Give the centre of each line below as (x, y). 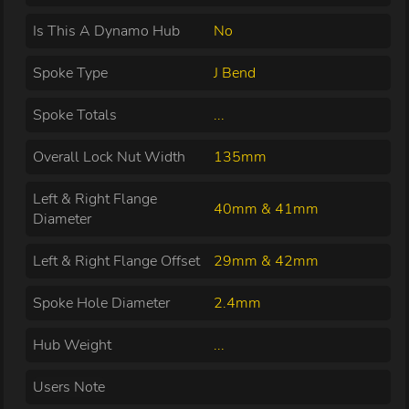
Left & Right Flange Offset (117, 261)
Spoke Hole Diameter (102, 303)
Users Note (69, 387)
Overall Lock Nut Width (110, 157)
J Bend (235, 73)
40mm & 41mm (267, 209)
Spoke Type (71, 73)
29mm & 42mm (267, 261)
